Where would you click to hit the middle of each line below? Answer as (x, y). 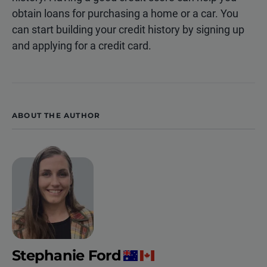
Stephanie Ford (66, 256)
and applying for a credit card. (82, 46)
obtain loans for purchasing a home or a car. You (125, 14)
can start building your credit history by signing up (128, 30)
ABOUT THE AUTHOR (56, 116)
